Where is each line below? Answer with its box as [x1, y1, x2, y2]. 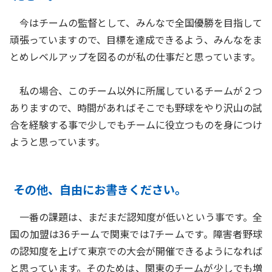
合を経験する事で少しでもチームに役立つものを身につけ [10, 117, 262, 132]
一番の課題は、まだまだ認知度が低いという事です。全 [10, 209, 262, 225]
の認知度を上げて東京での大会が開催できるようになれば [10, 243, 262, 259]
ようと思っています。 [10, 134, 105, 149]
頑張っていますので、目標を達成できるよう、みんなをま [10, 32, 262, 47]
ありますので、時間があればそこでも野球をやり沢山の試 [10, 100, 262, 115]
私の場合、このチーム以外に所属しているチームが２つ [10, 83, 262, 98]
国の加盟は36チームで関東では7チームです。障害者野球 [10, 226, 262, 242]
